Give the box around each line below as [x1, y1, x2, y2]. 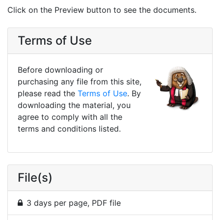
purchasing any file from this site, [18, 76, 141, 86]
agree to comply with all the [18, 111, 122, 122]
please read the [18, 88, 78, 98]
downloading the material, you [18, 100, 131, 110]
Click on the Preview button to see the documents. [7, 4, 196, 15]
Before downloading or [18, 64, 103, 75]
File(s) [18, 170, 53, 185]
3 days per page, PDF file [27, 197, 121, 208]
